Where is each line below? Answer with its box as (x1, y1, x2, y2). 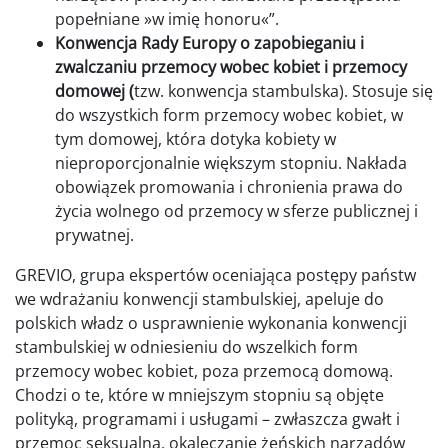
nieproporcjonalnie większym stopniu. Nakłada (55, 152, 407, 175)
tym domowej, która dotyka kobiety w (55, 128, 336, 151)
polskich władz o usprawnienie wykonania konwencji (15, 312, 407, 335)
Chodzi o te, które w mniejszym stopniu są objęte (15, 384, 384, 407)
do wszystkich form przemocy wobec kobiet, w (55, 104, 403, 127)
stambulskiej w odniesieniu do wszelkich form (15, 336, 358, 359)
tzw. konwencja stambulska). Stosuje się (134, 80, 433, 103)
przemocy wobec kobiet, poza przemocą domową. (15, 360, 393, 383)
